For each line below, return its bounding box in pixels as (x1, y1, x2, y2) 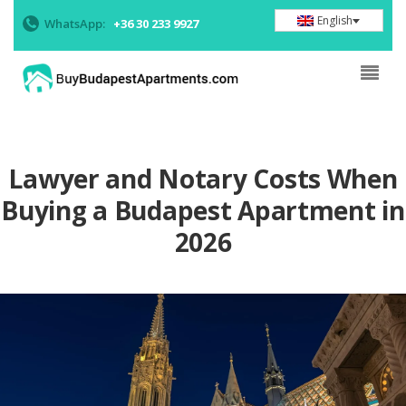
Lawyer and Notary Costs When (8, 161, 398, 196)
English (316, 12, 353, 28)
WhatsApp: (44, 15, 105, 32)
